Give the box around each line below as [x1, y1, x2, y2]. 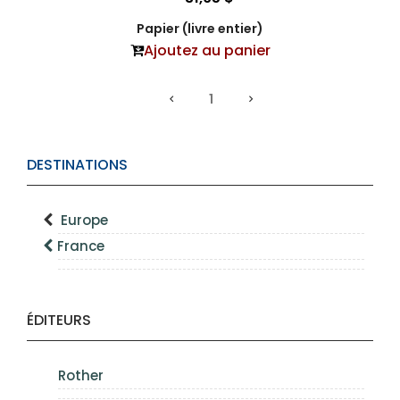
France [57, 237, 104, 256]
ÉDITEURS [27, 310, 91, 331]
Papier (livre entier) [137, 20, 263, 38]
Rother [58, 366, 104, 386]
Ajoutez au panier [143, 40, 271, 62]
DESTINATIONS [27, 154, 128, 176]
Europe [61, 211, 108, 230]
